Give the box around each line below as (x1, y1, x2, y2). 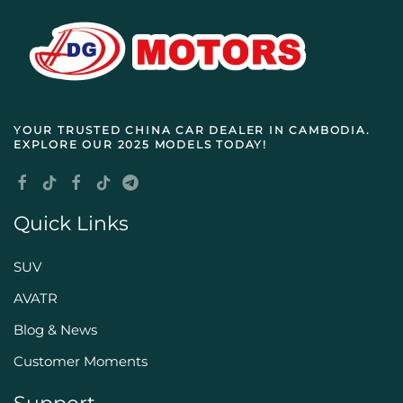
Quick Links (13, 210, 129, 236)
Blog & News (13, 320, 97, 338)
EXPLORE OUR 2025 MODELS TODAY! (13, 137, 267, 151)
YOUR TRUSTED (13, 122, 126, 137)
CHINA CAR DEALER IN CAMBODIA (125, 122, 366, 137)
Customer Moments (13, 352, 148, 370)
